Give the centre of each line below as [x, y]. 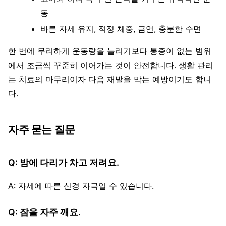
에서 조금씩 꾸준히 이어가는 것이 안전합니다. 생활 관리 [111, 65]
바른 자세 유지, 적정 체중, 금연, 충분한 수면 [121, 29]
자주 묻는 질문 [42, 130]
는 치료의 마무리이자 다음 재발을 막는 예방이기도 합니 [110, 79]
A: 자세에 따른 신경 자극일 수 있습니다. [81, 186]
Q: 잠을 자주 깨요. [44, 212]
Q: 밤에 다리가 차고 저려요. [64, 163]
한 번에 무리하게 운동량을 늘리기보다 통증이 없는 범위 [110, 51]
